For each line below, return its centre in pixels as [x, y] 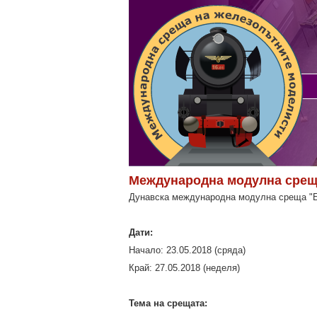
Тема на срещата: [168, 303]
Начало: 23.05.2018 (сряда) [187, 250]
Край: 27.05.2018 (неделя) [184, 268]
